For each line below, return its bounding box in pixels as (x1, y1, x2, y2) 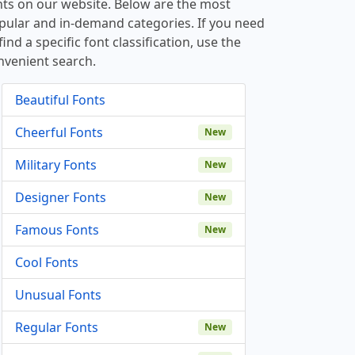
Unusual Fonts (15, 286, 101, 303)
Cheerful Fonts (15, 124, 103, 141)
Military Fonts (15, 156, 97, 174)
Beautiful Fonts (15, 91, 105, 109)
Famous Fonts (15, 221, 99, 239)
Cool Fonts (15, 254, 78, 271)
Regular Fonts (15, 319, 98, 336)
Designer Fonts (15, 189, 106, 206)
